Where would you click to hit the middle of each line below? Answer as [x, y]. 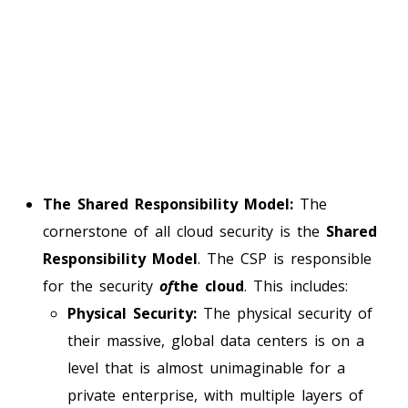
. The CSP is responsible [285, 258]
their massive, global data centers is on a [216, 340]
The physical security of [285, 313]
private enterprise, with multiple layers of [215, 395]
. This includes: [296, 286]
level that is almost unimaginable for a [206, 367]
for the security [101, 286]
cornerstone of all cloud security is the [184, 231]
